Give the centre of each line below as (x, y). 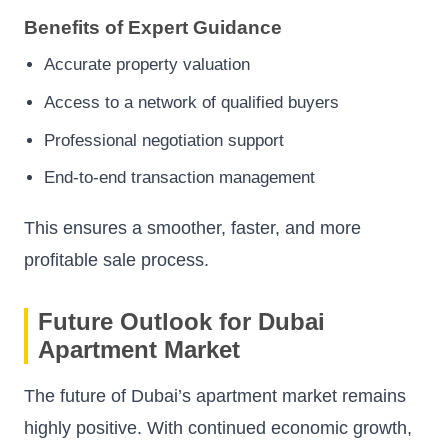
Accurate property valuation (147, 65)
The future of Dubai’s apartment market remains (215, 396)
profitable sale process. (116, 260)
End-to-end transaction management (179, 178)
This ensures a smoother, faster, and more (192, 228)
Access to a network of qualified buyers (191, 102)
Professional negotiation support (164, 140)
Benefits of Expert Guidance (153, 28)
